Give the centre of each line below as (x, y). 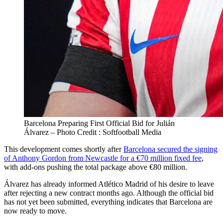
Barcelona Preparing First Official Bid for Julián (99, 123)
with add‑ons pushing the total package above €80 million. (96, 167)
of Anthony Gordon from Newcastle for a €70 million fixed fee (103, 158)
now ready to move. (35, 211)
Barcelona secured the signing (170, 149)
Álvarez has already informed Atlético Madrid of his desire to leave (109, 184)
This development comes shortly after (64, 149)
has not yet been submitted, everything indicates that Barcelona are (108, 202)
